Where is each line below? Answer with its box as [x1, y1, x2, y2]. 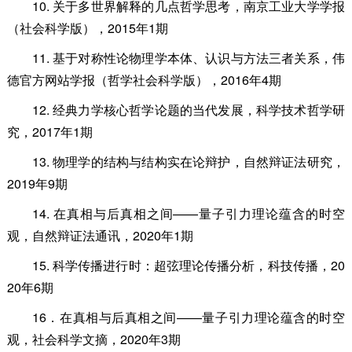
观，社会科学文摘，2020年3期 [6, 329, 181, 348]
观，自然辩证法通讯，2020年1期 [6, 225, 193, 244]
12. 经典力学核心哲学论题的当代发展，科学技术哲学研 [31, 100, 345, 119]
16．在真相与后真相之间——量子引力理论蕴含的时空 [31, 307, 345, 326]
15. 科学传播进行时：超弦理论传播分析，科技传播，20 [31, 255, 345, 274]
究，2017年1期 [6, 122, 93, 141]
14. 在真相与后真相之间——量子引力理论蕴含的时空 [31, 203, 345, 222]
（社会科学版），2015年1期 [6, 18, 168, 37]
